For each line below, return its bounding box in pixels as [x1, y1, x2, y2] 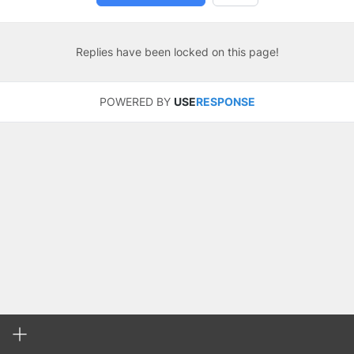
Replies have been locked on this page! [75, 45, 279, 58]
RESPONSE [195, 95, 255, 108]
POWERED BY [99, 95, 174, 108]
